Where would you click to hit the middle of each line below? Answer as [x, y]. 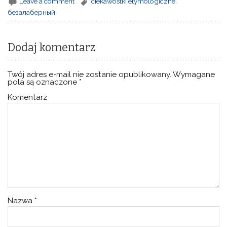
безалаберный [32, 12]
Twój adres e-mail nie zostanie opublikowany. [90, 75]
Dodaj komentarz [52, 48]
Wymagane [193, 75]
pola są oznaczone [44, 82]
